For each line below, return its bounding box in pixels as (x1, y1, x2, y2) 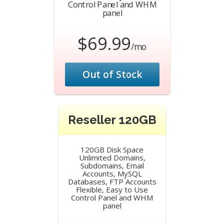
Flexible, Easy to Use (76, 184, 148, 194)
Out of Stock (82, 67, 142, 81)
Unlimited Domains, (78, 152, 145, 162)
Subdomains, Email (80, 160, 144, 170)
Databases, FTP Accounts (67, 176, 156, 186)
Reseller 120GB (67, 112, 156, 127)
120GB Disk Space (80, 144, 143, 154)
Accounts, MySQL (82, 168, 142, 178)
